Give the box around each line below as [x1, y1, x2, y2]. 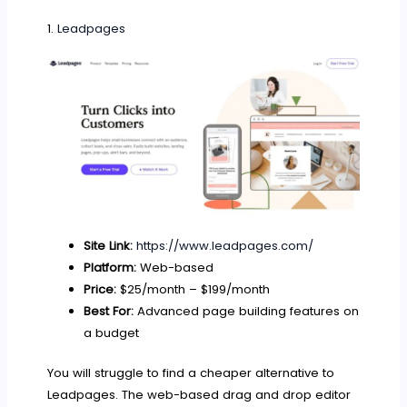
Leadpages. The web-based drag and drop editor [47, 385, 352, 403]
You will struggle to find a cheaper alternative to [47, 363, 335, 382]
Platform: [83, 259, 136, 276]
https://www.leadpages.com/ [135, 237, 313, 254]
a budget [83, 324, 139, 342]
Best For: [83, 303, 134, 320]
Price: [83, 281, 116, 298]
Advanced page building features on [133, 303, 359, 320]
